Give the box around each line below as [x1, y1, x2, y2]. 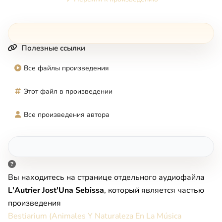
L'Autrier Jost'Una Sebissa [8, 184, 104, 196]
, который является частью [104, 184, 204, 196]
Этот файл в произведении [24, 86, 112, 96]
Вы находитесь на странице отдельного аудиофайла [8, 171, 205, 183]
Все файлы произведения [24, 63, 109, 73]
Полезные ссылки [21, 43, 85, 53]
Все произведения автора [24, 110, 110, 119]
